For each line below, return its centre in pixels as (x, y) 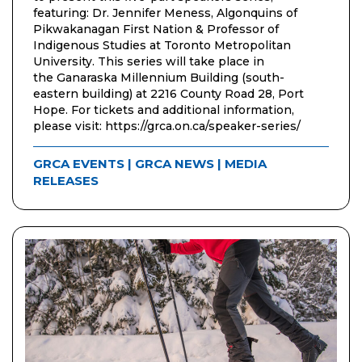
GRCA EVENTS (79, 164)
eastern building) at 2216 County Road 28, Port (168, 94)
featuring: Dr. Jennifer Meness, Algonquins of (165, 13)
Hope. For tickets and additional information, (164, 110)
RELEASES (66, 181)
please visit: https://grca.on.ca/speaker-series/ (167, 126)
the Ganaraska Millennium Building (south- (159, 78)
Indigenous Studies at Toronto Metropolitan (162, 46)
